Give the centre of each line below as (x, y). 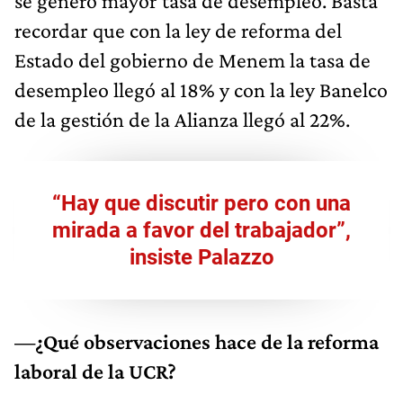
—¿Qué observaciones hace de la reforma (197, 341)
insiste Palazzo (201, 257)
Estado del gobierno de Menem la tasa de (193, 59)
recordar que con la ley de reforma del (178, 30)
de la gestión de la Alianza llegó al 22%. (182, 119)
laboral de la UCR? (95, 371)
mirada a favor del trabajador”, (201, 230)
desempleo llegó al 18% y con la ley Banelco (201, 89)
